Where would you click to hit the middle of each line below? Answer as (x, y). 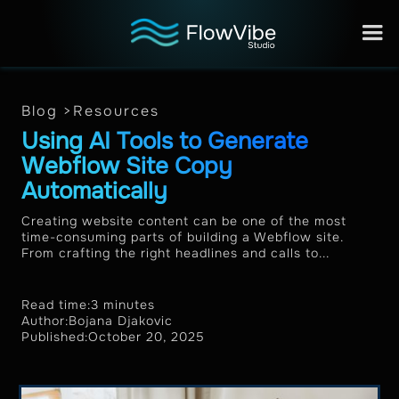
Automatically (94, 191)
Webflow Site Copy (127, 166)
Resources (116, 111)
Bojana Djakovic (121, 321)
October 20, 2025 (147, 337)
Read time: (56, 305)
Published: (55, 337)
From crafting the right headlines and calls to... (175, 253)
